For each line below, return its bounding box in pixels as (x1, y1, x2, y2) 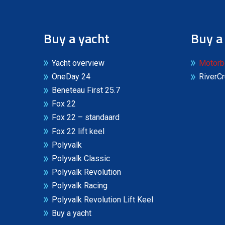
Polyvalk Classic (52, 154, 110, 164)
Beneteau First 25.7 (52, 85, 120, 95)
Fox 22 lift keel (52, 126, 104, 136)
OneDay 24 (52, 71, 90, 81)
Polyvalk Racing (52, 181, 107, 191)
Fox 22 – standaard (52, 113, 120, 123)
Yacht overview (52, 58, 104, 68)
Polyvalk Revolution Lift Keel (52, 194, 153, 204)
